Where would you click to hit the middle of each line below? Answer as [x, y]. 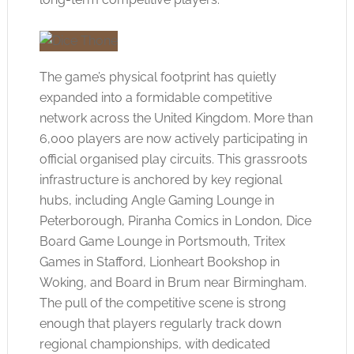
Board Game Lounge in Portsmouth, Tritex [162, 241]
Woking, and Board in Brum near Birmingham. [173, 282]
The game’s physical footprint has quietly [158, 77]
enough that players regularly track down [160, 324]
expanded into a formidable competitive [155, 98]
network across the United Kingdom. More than [176, 118]
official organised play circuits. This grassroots [173, 159]
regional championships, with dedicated [154, 344]
